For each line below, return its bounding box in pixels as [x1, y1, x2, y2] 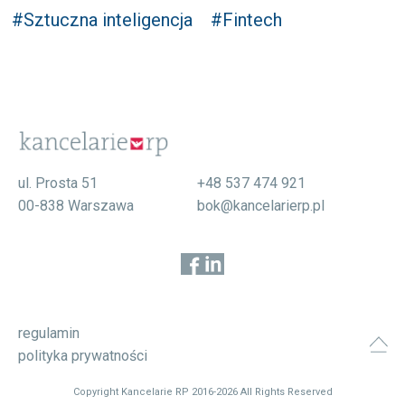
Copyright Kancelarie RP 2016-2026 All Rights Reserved [72, 386, 333, 399]
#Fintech [211, 9, 283, 31]
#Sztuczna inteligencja [12, 9, 193, 31]
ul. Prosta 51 [17, 174, 98, 193]
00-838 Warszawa [17, 197, 134, 215]
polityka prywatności [17, 347, 147, 365]
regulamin [17, 325, 80, 343]
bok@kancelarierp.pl [196, 197, 325, 215]
